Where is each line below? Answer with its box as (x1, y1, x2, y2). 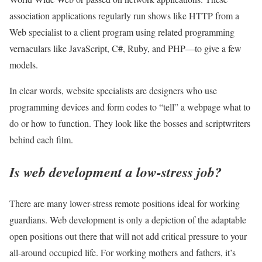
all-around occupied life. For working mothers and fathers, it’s (9, 246, 236, 259)
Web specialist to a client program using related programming (9, 25, 235, 38)
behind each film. (9, 133, 73, 146)
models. (9, 58, 38, 71)
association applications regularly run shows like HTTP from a (9, 9, 239, 22)
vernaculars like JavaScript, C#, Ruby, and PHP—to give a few (9, 42, 242, 54)
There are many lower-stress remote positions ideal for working (9, 197, 240, 210)
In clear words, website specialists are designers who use (9, 84, 217, 96)
